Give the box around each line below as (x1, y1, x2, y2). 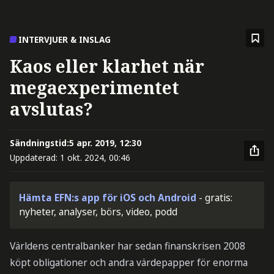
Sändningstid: (9, 137, 69, 149)
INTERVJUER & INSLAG (18, 34, 111, 46)
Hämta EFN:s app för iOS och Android (19, 191, 197, 205)
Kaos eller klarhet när (9, 54, 204, 78)
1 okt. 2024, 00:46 (59, 152, 130, 164)
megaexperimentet (9, 76, 179, 100)
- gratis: (199, 191, 233, 205)
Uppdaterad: (9, 152, 60, 164)
